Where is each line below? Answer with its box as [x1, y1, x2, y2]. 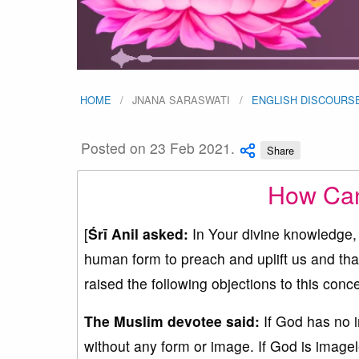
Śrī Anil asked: [88, 223, 188, 244]
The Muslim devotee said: [84, 310, 260, 331]
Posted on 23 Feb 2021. [77, 138, 239, 159]
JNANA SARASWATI [132, 92, 231, 107]
